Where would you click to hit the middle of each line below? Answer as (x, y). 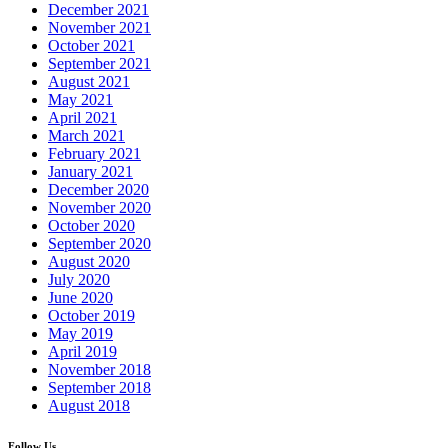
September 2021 (99, 63)
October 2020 (91, 225)
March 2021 (86, 135)
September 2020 (99, 243)
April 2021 (82, 117)
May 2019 (80, 333)
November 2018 (99, 369)
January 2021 (90, 171)
